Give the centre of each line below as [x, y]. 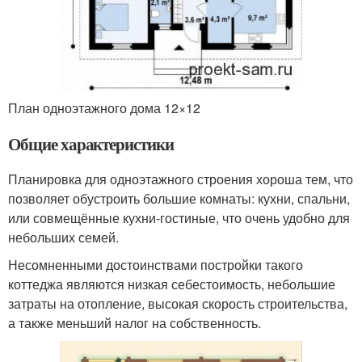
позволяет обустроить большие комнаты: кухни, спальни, [179, 199]
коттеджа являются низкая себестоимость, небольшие [172, 284]
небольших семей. [63, 238]
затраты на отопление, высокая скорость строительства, [178, 304]
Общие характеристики [91, 144]
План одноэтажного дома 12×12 [104, 108]
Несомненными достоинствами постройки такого [156, 265]
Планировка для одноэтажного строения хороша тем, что [181, 179]
